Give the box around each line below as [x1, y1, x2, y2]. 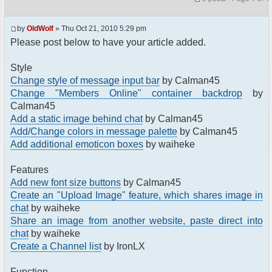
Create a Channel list [10, 241, 101, 252]
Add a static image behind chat [10, 114, 143, 124]
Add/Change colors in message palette [10, 126, 177, 137]
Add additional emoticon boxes [10, 139, 143, 150]
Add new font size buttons [10, 177, 121, 188]
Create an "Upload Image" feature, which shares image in [10, 190, 263, 201]
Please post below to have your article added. [10, 37, 206, 48]
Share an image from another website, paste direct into [10, 216, 263, 226]
